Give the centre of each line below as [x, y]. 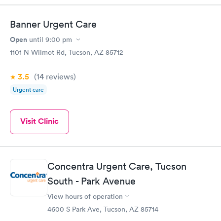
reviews [59, 76]
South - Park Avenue [92, 181]
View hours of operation [85, 196]
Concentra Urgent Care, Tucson [117, 166]
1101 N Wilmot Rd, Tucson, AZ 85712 [66, 52]
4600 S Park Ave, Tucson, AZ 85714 [103, 209]
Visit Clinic [39, 121]
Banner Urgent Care [53, 24]
